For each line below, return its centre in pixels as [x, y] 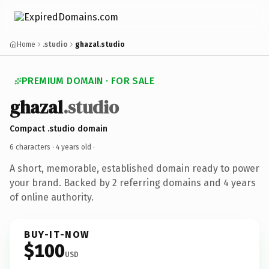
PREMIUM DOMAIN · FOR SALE [88, 81]
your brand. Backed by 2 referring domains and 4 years [133, 183]
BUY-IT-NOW [57, 234]
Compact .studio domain [59, 128]
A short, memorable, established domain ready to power [134, 168]
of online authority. [52, 197]
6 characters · [33, 147]
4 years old [74, 147]
